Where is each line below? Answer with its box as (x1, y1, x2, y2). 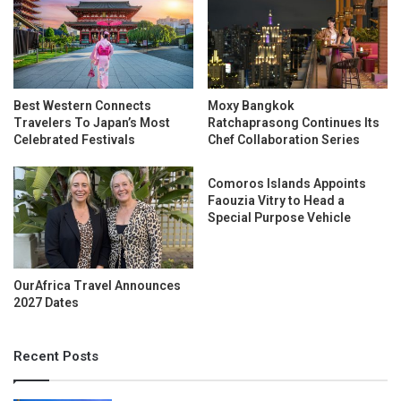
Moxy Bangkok (208, 98, 294, 114)
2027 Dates (13, 294, 79, 310)
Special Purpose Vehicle (208, 210, 351, 226)
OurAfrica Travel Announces (13, 277, 181, 293)
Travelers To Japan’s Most (13, 115, 170, 131)
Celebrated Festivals (13, 132, 135, 148)
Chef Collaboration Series (208, 132, 360, 148)
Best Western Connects (13, 98, 151, 114)
